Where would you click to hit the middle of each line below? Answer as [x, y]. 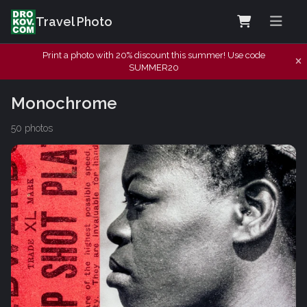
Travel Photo [74, 22]
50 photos [32, 128]
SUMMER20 [153, 67]
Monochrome [64, 103]
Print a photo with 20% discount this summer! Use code [153, 55]
